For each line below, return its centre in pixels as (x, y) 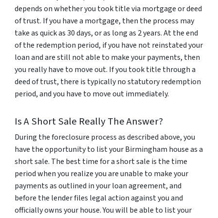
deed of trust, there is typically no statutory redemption (108, 82)
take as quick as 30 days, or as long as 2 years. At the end (106, 33)
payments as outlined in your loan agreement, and (98, 186)
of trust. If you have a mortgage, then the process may (104, 21)
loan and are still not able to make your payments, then (107, 58)
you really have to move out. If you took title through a (105, 70)
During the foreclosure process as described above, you (105, 137)
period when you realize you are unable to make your (101, 174)
